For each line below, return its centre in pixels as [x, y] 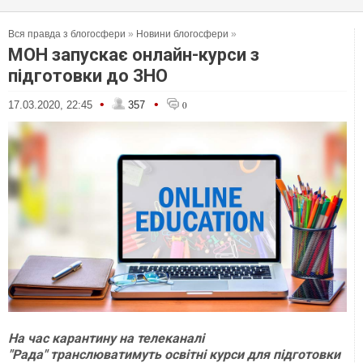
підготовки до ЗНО [88, 76]
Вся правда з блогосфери [67, 34]
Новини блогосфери [182, 34]
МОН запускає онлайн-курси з [134, 55]
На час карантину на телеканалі [106, 339]
